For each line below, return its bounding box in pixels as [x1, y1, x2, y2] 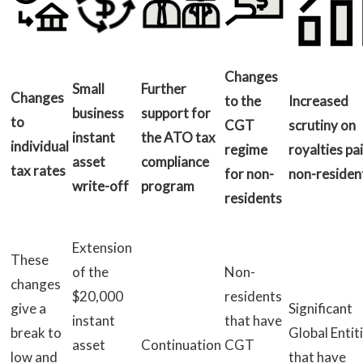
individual [11, 138, 69, 156]
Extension [72, 239, 132, 257]
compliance [141, 153, 209, 171]
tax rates [11, 162, 66, 180]
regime [224, 141, 267, 159]
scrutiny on [288, 117, 356, 135]
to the [224, 92, 261, 110]
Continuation [141, 336, 221, 354]
